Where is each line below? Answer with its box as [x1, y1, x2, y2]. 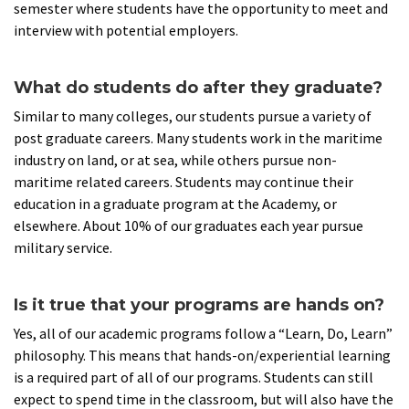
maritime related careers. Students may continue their [14, 173, 353, 192]
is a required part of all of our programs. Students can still [14, 368, 373, 387]
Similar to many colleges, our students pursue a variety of [14, 107, 372, 126]
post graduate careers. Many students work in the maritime [14, 129, 383, 148]
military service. [14, 238, 112, 257]
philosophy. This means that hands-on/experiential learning [14, 346, 391, 365]
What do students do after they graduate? [14, 78, 383, 99]
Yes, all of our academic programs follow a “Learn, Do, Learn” [14, 324, 393, 343]
